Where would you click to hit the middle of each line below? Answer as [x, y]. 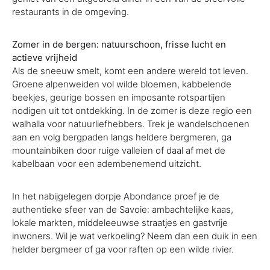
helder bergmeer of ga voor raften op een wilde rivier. [123, 249]
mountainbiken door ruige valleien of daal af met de [119, 150]
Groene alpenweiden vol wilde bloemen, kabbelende [122, 84]
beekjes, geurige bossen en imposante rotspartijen [119, 97]
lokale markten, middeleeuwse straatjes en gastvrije [120, 223]
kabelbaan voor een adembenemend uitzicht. [107, 164]
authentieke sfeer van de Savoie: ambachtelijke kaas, [123, 209]
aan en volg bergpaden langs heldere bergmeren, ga [122, 137]
